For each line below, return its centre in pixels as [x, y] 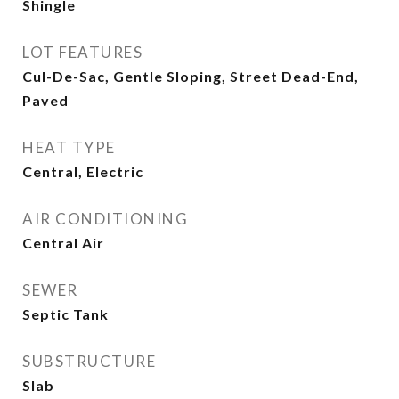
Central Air [63, 243]
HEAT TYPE [69, 147]
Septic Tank [65, 314]
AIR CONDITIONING [105, 219]
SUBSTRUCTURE [89, 361]
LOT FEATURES [82, 52]
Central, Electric [83, 171]
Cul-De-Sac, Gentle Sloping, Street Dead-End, [191, 76]
